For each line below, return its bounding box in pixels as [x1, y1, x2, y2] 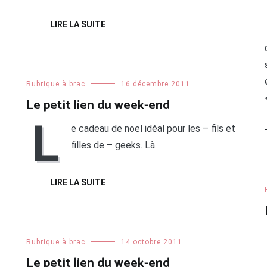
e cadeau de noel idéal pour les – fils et [70, 123, 235, 135]
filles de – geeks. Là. [70, 139, 157, 151]
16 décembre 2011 [120, 80, 190, 89]
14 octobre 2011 [120, 238, 182, 247]
